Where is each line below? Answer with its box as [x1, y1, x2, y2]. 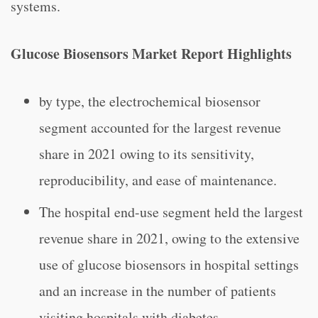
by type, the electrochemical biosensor [39, 92, 261, 111]
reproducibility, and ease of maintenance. [39, 170, 277, 190]
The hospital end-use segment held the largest [39, 202, 303, 221]
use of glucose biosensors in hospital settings [39, 255, 299, 274]
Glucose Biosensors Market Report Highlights [11, 43, 292, 64]
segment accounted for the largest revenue [39, 118, 281, 137]
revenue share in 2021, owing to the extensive [39, 229, 300, 248]
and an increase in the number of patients [39, 281, 276, 300]
